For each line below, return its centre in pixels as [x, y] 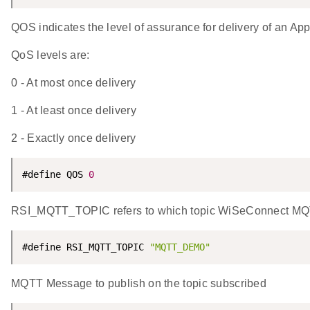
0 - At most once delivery [74, 83]
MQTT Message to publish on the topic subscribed [139, 284]
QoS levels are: [51, 55]
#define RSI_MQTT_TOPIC [86, 247]
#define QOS [55, 175]
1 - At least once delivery [74, 111]
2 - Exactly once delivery [74, 138]
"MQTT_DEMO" [180, 247]
